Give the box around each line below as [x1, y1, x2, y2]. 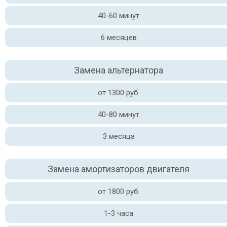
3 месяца [102, 132, 135, 141]
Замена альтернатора [74, 65, 163, 75]
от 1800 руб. [97, 187, 140, 196]
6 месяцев [100, 33, 137, 42]
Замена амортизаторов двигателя [48, 164, 190, 174]
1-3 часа [104, 209, 133, 218]
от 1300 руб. [97, 88, 140, 97]
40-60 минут [98, 11, 139, 20]
